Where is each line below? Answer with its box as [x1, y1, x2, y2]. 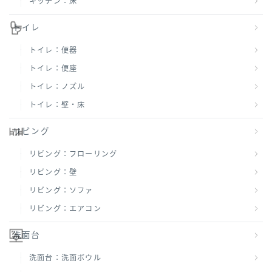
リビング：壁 [29, 168, 78, 177]
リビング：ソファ [29, 186, 93, 195]
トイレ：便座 [29, 64, 78, 73]
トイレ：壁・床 [29, 101, 86, 110]
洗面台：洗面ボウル [29, 254, 101, 263]
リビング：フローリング [29, 150, 118, 159]
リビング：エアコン [29, 205, 101, 214]
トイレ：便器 [29, 46, 78, 55]
